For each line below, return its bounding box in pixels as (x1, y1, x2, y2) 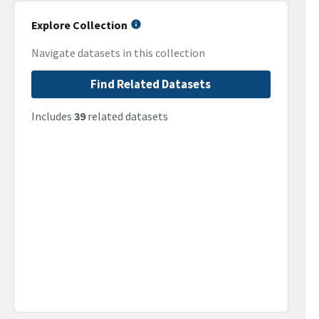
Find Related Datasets (90, 76, 211, 93)
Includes (31, 109, 74, 124)
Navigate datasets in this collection (31, 46, 205, 61)
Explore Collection (31, 18, 127, 32)
